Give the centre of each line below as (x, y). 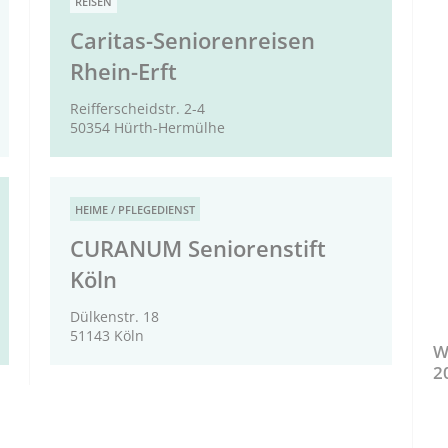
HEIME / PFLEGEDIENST (135, 210)
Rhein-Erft (124, 72)
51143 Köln (107, 336)
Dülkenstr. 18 (115, 317)
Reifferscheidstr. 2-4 (138, 109)
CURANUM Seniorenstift (198, 249)
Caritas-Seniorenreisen (193, 41)
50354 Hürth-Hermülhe (148, 128)
